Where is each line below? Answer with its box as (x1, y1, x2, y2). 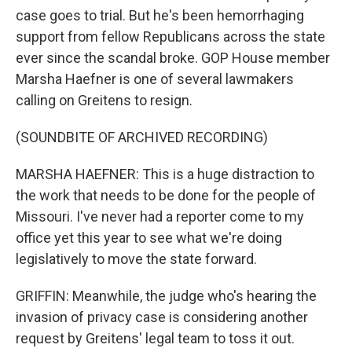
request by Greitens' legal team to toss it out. (16, 330, 295, 346)
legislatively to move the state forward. (16, 251, 257, 267)
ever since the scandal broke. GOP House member (16, 49, 330, 66)
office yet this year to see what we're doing (16, 229, 282, 246)
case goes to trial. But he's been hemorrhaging (16, 7, 304, 24)
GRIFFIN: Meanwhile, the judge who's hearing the (16, 288, 317, 304)
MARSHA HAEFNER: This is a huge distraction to (16, 166, 314, 182)
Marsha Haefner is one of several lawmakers (16, 71, 294, 87)
